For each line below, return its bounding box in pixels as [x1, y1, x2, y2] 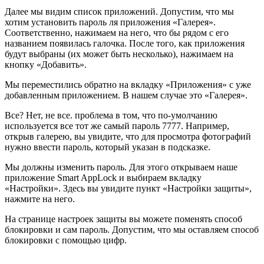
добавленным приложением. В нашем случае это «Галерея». [5, 90, 247, 101]
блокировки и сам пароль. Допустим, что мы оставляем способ [5, 225, 259, 235]
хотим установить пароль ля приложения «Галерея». [5, 17, 216, 28]
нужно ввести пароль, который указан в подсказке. [5, 142, 210, 153]
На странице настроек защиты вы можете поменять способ [5, 214, 242, 225]
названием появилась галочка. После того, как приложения [5, 38, 245, 49]
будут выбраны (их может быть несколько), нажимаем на [5, 49, 233, 60]
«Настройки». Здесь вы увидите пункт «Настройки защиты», [5, 183, 252, 194]
